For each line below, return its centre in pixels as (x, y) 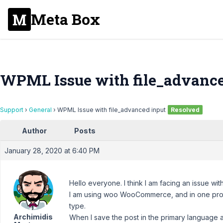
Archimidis (33, 217)
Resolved (185, 110)
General (40, 110)
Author (34, 131)
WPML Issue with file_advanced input (111, 110)
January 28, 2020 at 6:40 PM (52, 151)
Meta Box (65, 19)
